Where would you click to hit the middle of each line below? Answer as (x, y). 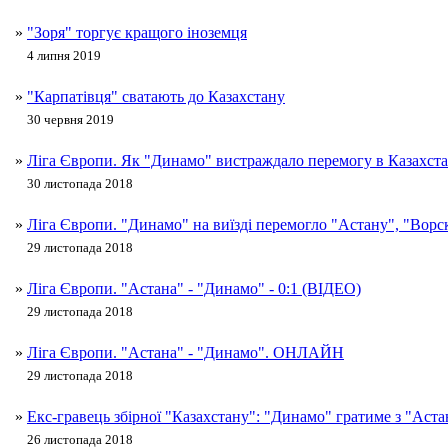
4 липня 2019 (64, 56)
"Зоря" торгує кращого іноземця (137, 33)
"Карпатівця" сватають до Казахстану (156, 97)
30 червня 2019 (70, 120)
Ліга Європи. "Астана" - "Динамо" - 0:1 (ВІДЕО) (194, 289)
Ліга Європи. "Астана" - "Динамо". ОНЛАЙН (185, 353)
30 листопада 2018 (80, 184)
